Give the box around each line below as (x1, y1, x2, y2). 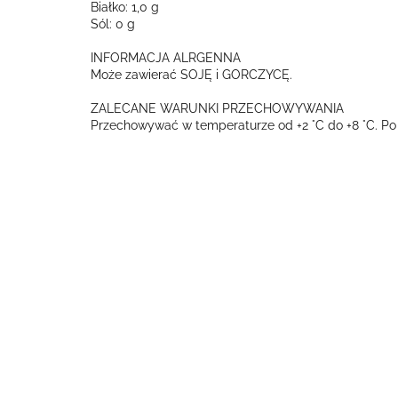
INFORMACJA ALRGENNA (91, 51, 241, 65)
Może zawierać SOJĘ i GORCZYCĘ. (91, 68, 292, 82)
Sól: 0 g (91, 17, 135, 31)
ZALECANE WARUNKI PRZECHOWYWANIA (91, 101, 344, 115)
